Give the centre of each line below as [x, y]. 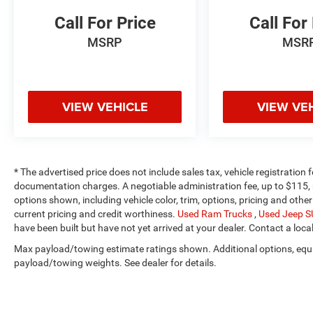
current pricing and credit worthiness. [96, 214]
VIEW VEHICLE [105, 107]
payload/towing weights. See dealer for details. [115, 263]
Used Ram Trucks [216, 214]
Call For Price [105, 23]
